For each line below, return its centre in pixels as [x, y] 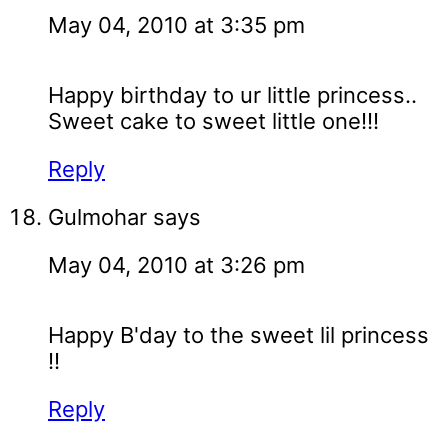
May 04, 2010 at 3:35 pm [176, 25]
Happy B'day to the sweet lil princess [238, 335]
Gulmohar [97, 217]
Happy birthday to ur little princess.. [232, 95]
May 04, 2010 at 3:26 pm [176, 265]
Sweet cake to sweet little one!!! [213, 121]
